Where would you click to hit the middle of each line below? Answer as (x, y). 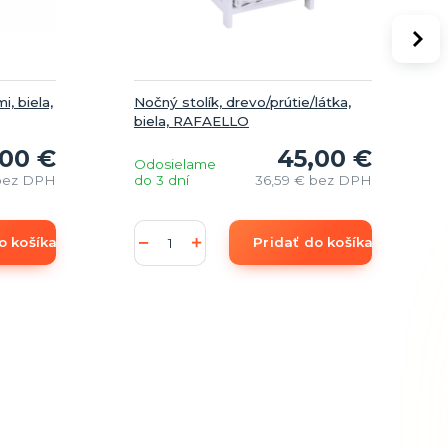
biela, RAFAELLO (191, 121)
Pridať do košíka (313, 242)
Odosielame (175, 164)
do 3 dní (161, 180)
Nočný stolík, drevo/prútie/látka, (242, 102)
